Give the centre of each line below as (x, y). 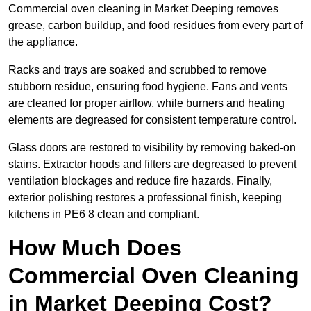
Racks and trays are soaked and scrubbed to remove (137, 70)
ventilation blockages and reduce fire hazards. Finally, (140, 181)
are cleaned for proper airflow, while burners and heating (146, 103)
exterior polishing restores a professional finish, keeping (145, 198)
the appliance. (43, 42)
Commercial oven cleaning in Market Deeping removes (143, 9)
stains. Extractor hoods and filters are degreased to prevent (152, 165)
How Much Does (95, 248)
